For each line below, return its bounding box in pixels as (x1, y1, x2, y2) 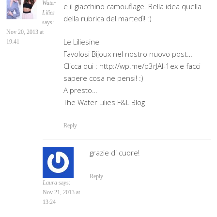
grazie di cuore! (90, 148, 140, 157)
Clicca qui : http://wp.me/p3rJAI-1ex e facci (63, 61, 201, 71)
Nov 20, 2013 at (6, 29, 44, 36)
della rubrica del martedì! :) (63, 14, 152, 24)
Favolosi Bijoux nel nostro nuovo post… (63, 48, 193, 59)
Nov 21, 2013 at (43, 189, 80, 196)
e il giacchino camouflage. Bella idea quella (63, 1, 202, 12)
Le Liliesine (63, 36, 100, 46)
